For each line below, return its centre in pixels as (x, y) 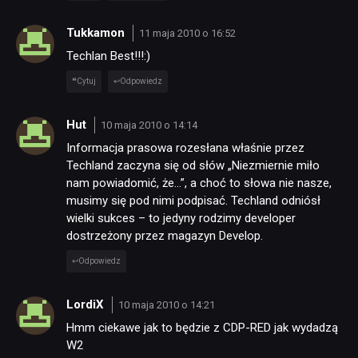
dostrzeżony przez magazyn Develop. (165, 236)
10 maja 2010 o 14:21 (166, 304)
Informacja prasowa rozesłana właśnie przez (185, 148)
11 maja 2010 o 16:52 (187, 33)
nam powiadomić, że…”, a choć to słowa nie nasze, (199, 183)
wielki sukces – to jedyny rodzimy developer (181, 219)
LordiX (87, 304)
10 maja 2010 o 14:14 (149, 125)
